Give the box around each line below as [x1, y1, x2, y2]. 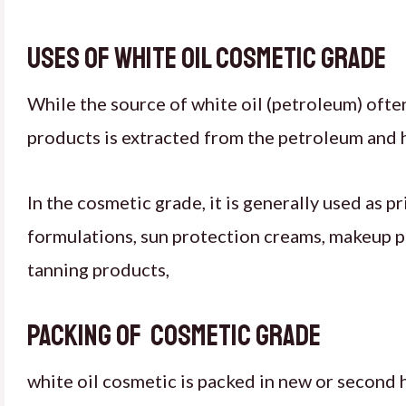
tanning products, [27, 258, 169, 280]
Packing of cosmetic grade [27, 318, 321, 354]
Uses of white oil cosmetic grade [27, 41, 386, 77]
